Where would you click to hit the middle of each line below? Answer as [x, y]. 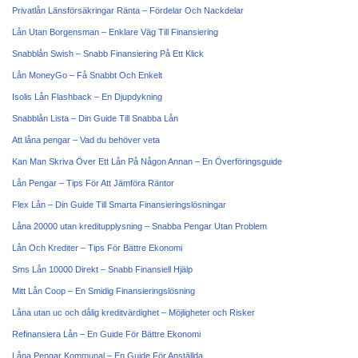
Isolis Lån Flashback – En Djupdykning [87, 97]
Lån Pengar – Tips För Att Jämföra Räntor [93, 183]
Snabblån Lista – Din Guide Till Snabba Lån [95, 118]
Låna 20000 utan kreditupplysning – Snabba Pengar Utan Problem [139, 226]
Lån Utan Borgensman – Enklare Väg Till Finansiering [115, 32]
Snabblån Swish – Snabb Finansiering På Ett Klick [108, 54]
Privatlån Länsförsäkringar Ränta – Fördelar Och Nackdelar [128, 10]
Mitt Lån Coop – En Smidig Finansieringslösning [103, 291]
